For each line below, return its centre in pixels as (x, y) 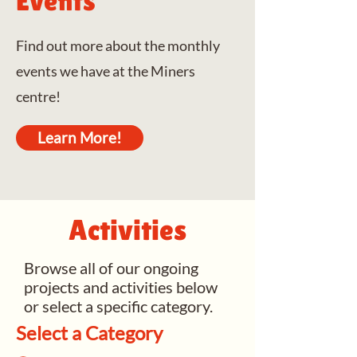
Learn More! (80, 138)
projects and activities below (121, 287)
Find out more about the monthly (118, 45)
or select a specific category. (118, 306)
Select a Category (89, 333)
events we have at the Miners (106, 71)
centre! (38, 96)
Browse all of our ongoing (111, 268)
